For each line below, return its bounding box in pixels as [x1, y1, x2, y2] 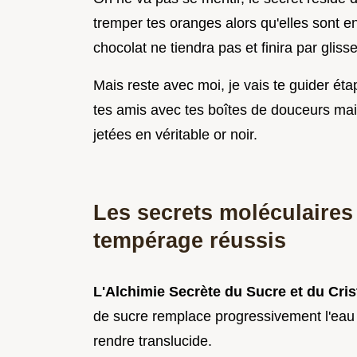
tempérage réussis [93, 227, 286, 253]
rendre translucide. [93, 332, 212, 349]
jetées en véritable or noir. [93, 126, 257, 143]
